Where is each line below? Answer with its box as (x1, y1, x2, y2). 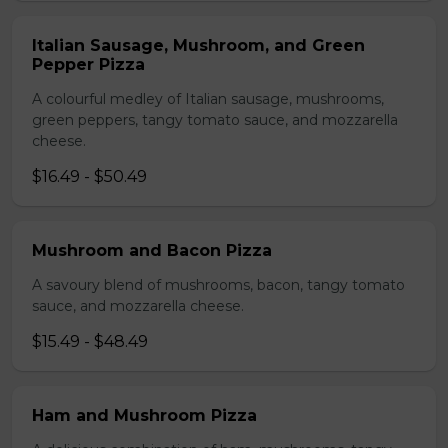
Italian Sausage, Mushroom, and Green (32, 36, 365, 55)
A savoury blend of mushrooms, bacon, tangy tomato (32, 276, 405, 294)
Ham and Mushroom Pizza (32, 406, 257, 425)
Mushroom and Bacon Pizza (32, 241, 272, 260)
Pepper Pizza (32, 55, 145, 74)
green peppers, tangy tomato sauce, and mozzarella (32, 111, 398, 129)
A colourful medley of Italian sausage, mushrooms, (32, 90, 384, 108)
